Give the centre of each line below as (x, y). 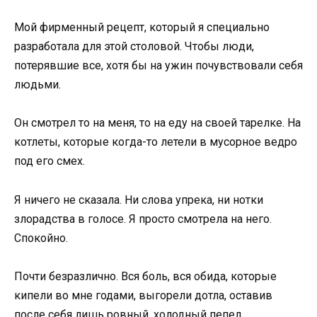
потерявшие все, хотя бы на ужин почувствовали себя (158, 66)
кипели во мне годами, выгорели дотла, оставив (143, 295)
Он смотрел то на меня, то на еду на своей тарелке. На (157, 123)
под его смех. (50, 161)
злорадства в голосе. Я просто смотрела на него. (143, 219)
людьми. (38, 85)
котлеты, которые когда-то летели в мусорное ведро (156, 142)
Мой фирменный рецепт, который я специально (142, 28)
